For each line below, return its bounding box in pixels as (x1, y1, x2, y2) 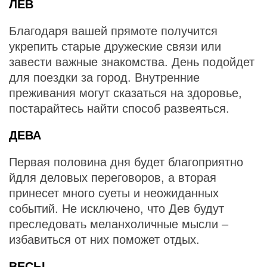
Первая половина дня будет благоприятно (9, 156, 243, 169)
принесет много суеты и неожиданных (9, 187, 219, 200)
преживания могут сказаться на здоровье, (9, 86, 242, 100)
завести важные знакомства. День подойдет (9, 55, 254, 69)
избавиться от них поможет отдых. (9, 233, 200, 246)
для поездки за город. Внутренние (9, 71, 200, 84)
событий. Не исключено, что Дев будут (9, 202, 224, 215)
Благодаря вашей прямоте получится (9, 24, 218, 38)
